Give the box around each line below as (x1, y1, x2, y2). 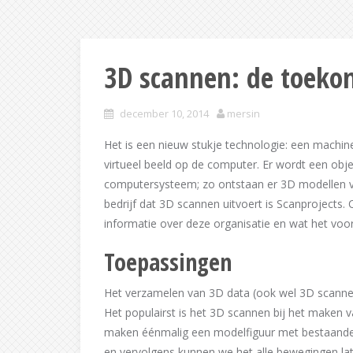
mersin (227, 106, 260, 121)
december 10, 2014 (120, 106, 209, 121)
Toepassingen (104, 246, 232, 278)
